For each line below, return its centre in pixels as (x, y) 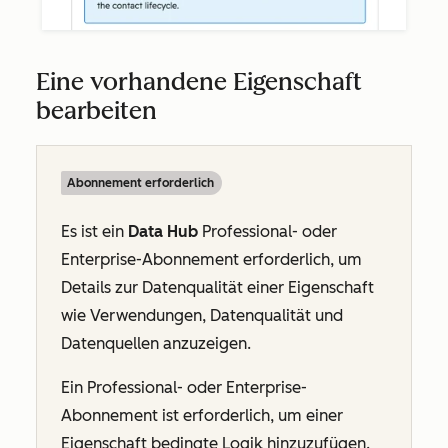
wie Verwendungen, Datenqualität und (202, 315)
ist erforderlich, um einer (252, 415)
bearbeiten (96, 110)
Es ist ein (94, 231)
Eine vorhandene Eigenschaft (199, 81)
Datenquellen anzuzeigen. (158, 343)
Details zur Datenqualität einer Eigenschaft (217, 287)
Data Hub (165, 231)
